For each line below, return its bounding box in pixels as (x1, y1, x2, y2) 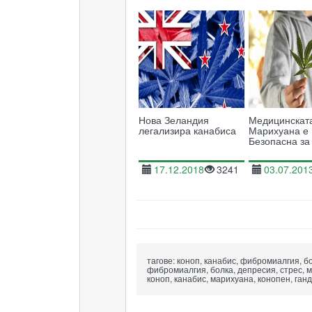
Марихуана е (249, 123, 309, 137)
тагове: (146, 254, 175, 266)
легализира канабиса (138, 123, 236, 137)
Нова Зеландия (138, 113, 209, 127)
